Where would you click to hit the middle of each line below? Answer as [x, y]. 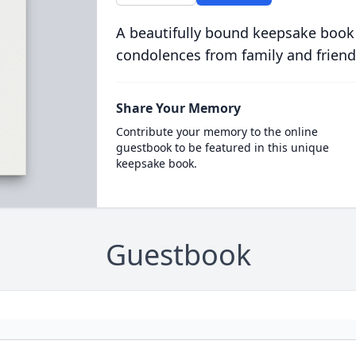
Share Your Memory [178, 108]
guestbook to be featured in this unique [222, 147]
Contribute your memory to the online [217, 132]
